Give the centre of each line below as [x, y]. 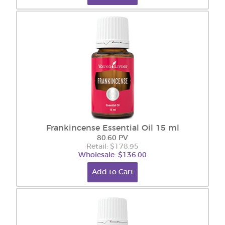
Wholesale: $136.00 [113, 155]
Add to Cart [113, 172]
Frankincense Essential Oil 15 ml [113, 128]
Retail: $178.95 [113, 147]
